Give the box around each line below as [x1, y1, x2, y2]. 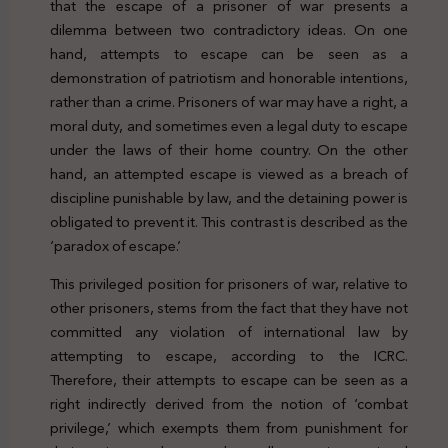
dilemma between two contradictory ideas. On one [50, 17, 408, 43]
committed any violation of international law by [50, 319, 408, 346]
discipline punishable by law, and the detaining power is [50, 185, 408, 211]
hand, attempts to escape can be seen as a [50, 41, 408, 67]
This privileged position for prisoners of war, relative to [50, 271, 408, 298]
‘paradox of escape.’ [50, 233, 181, 259]
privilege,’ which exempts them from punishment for [50, 415, 408, 442]
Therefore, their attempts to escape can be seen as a [50, 367, 408, 394]
